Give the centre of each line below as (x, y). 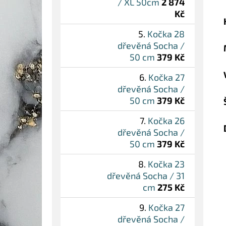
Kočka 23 (166, 164)
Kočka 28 (166, 34)
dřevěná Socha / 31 (146, 176)
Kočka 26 (166, 121)
